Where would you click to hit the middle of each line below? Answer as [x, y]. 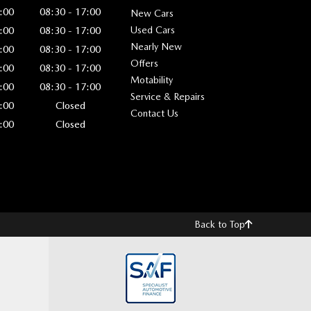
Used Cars [153, 30]
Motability [152, 79]
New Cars [152, 13]
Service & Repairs [168, 96]
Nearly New [156, 46]
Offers [144, 63]
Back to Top [220, 224]
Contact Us [154, 113]
